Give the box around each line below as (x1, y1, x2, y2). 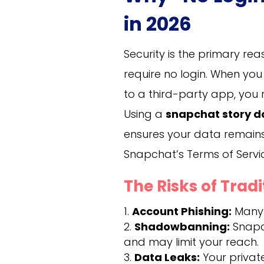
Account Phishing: (132, 203, 232, 219)
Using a (124, 106, 166, 121)
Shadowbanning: (134, 219, 230, 234)
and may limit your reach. (124, 234, 259, 249)
